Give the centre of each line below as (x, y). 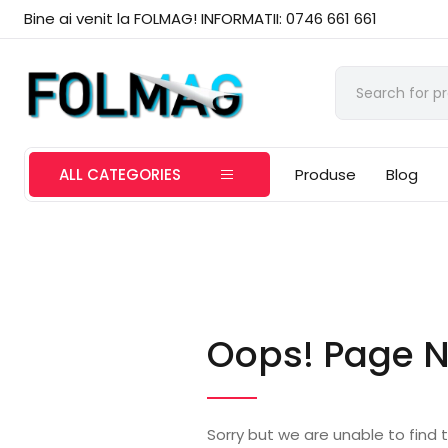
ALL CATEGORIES (120, 174)
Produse (326, 174)
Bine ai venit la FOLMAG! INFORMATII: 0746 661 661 (201, 18)
